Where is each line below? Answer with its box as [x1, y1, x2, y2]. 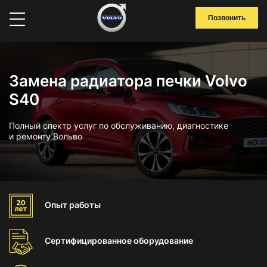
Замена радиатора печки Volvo [9, 72, 247, 90]
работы [69, 200, 101, 210]
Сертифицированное [45, 235, 133, 246]
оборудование [133, 235, 193, 246]
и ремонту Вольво [9, 131, 82, 141]
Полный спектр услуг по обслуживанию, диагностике [9, 120, 228, 131]
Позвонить [208, 14, 246, 22]
